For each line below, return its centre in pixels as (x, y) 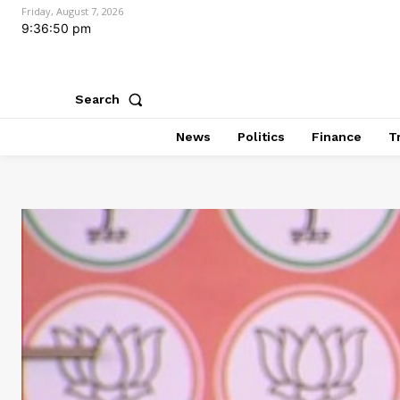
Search (97, 99)
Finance (336, 137)
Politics (261, 137)
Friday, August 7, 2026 (72, 11)
